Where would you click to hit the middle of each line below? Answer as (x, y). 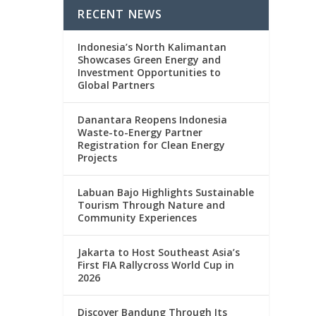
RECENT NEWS (120, 14)
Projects (98, 157)
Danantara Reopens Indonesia (153, 119)
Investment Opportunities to (150, 72)
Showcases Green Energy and (150, 59)
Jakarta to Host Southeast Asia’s (159, 252)
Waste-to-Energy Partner (140, 132)
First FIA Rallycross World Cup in (156, 265)
